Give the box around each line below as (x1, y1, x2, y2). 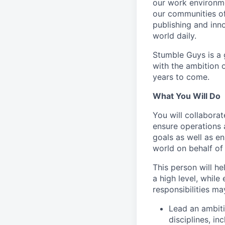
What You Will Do (153, 91, 220, 101)
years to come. (153, 72, 209, 82)
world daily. (153, 31, 196, 41)
